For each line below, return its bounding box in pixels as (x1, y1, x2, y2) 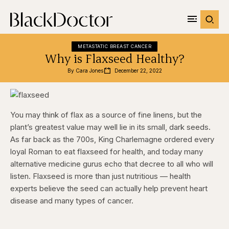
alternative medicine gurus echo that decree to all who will (10, 159, 213, 169)
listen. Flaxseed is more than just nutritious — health (10, 171, 191, 181)
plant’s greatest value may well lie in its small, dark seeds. (10, 122, 211, 132)
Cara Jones (75, 67, 103, 74)
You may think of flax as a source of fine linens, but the (10, 110, 202, 120)
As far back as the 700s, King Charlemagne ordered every (10, 134, 214, 144)
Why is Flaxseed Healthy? (44, 51, 185, 66)
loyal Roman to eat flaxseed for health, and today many (10, 147, 203, 156)
